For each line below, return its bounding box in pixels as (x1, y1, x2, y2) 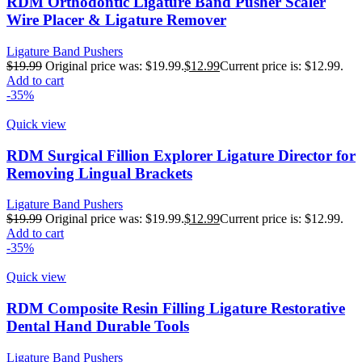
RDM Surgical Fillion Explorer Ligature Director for (6, 146, 356, 164)
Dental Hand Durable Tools (6, 318, 189, 335)
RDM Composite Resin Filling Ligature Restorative (6, 300, 345, 318)
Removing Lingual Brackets (6, 164, 192, 182)
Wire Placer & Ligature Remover (6, 11, 226, 29)
